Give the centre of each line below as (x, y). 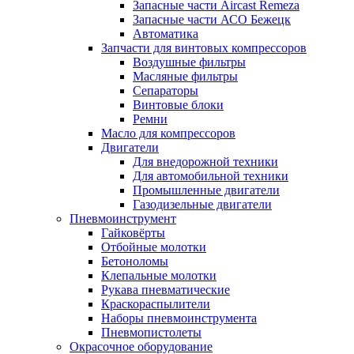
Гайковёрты (133, 233)
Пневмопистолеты (151, 332)
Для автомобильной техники (211, 176)
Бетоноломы (135, 261)
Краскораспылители (156, 304)
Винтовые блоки (178, 105)
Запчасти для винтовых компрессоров (204, 48)
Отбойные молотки (154, 247)
